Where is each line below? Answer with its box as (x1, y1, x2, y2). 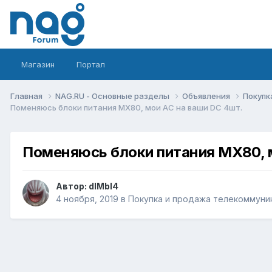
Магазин (21, 59, 55, 69)
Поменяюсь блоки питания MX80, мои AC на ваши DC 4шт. (10, 102, 242, 112)
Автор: (56, 181, 89, 192)
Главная (10, 90, 44, 101)
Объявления (182, 90, 232, 101)
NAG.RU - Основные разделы (55, 90, 171, 101)
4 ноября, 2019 (56, 194, 118, 205)
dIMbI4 (89, 181, 118, 192)
